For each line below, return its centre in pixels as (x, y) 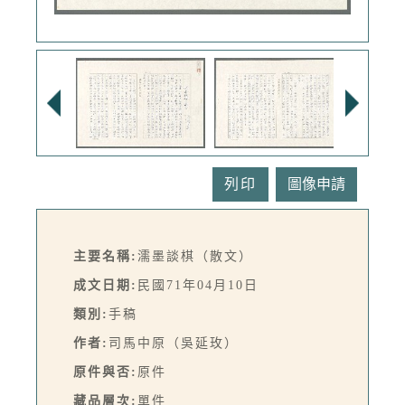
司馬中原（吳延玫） (174, 344)
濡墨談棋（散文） (195, 257)
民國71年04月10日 (198, 286)
